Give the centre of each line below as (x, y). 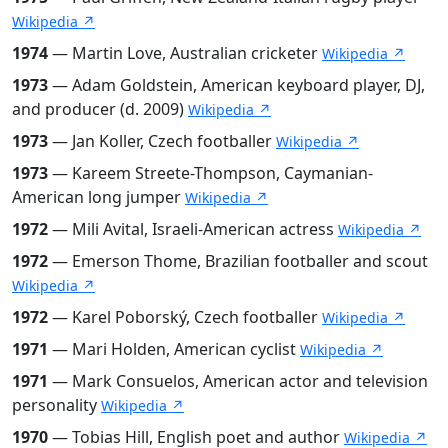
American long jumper (98, 196)
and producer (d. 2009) (100, 108)
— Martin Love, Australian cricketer (185, 52)
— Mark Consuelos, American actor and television (238, 380)
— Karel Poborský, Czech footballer (185, 316)
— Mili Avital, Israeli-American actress (193, 228)
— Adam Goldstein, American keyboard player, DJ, (236, 84)
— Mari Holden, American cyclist (174, 348)
